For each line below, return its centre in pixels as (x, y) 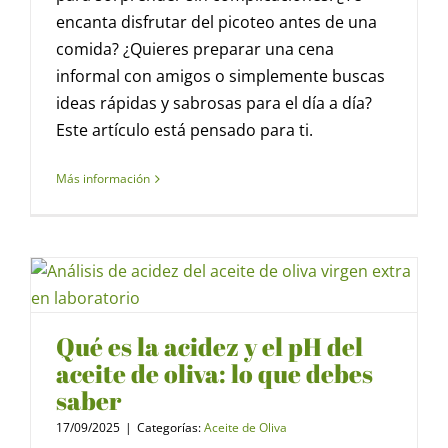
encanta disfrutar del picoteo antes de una (216, 22)
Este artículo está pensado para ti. (184, 130)
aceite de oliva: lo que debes (214, 374)
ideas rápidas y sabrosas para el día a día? (214, 103)
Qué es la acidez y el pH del (209, 347)
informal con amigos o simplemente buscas (220, 76)
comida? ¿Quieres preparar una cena (195, 49)
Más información (103, 179)
